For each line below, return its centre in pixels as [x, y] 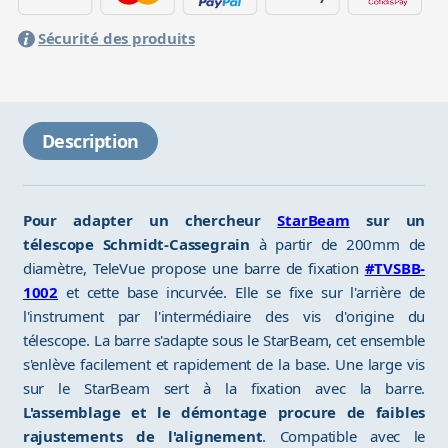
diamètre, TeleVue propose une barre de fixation [193, 268]
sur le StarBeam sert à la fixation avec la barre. [224, 388]
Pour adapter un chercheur [150, 220]
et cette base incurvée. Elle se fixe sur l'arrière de [242, 292]
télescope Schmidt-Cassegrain [136, 244]
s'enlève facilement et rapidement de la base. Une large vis [224, 364]
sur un [387, 220]
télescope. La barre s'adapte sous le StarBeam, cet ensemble [224, 340]
